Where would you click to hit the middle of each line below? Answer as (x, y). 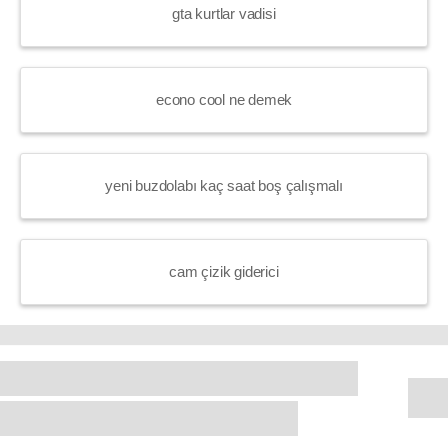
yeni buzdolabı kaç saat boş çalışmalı (224, 185)
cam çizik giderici (224, 271)
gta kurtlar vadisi (224, 13)
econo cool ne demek (224, 99)
